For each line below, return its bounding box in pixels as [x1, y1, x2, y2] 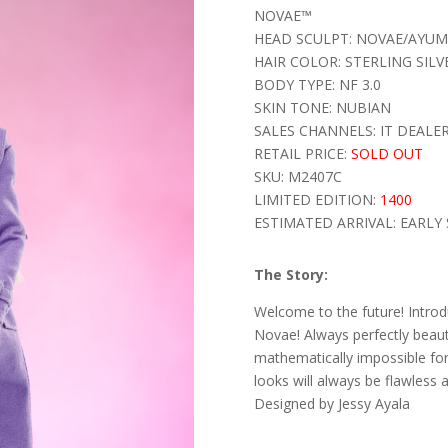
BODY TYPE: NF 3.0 [253, 74, 381, 94]
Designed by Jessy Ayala [253, 394, 410, 414]
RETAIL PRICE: [253, 143, 351, 163]
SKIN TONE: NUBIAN [253, 97, 391, 117]
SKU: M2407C [253, 166, 342, 186]
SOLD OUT [350, 143, 423, 163]
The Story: [253, 265, 328, 285]
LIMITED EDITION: [253, 189, 376, 209]
